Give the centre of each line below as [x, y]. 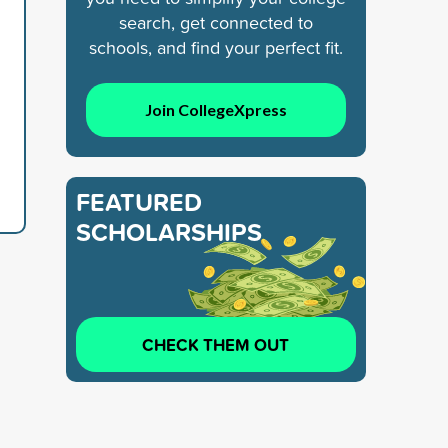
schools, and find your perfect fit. [216, 47]
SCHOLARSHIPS [169, 231]
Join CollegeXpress [215, 109]
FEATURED [139, 201]
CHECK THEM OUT [216, 344]
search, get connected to [216, 22]
